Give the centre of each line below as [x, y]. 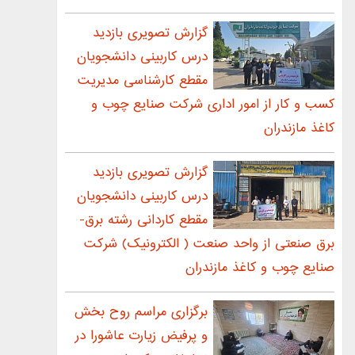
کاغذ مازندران [299, 128]
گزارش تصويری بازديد [151, 173]
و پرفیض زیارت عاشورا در [142, 336]
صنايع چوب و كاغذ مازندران [260, 268]
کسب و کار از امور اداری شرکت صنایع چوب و [213, 105]
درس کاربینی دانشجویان [143, 57]
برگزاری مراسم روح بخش [141, 312]
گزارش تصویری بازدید [151, 33]
